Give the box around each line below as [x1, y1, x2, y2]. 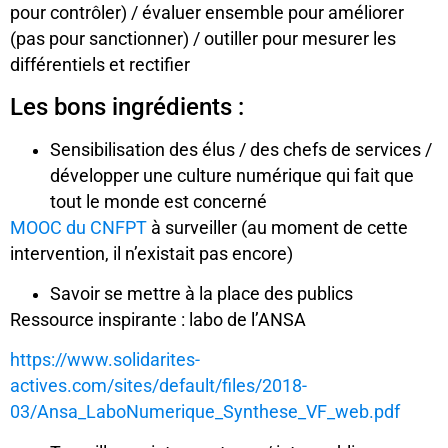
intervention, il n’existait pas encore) [10, 243, 293, 264]
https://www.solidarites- [10, 350, 200, 371]
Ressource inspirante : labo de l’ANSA [10, 310, 306, 331]
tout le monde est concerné [50, 191, 267, 212]
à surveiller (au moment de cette [151, 217, 408, 238]
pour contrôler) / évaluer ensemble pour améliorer [10, 3, 404, 24]
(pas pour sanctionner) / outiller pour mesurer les [10, 29, 396, 50]
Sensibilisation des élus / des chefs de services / [50, 139, 432, 160]
